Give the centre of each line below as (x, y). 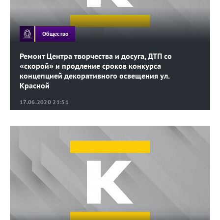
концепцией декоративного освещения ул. (95, 76)
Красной (35, 86)
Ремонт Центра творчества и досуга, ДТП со (96, 56)
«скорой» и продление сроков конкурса (90, 66)
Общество (55, 33)
